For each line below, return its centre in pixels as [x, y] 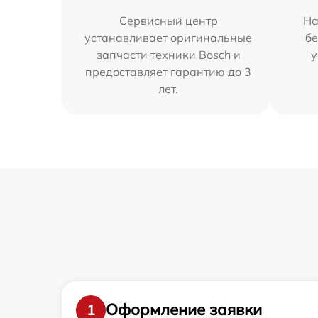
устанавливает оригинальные [169, 37]
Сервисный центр [168, 20]
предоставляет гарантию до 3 [169, 71]
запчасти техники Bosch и [168, 54]
